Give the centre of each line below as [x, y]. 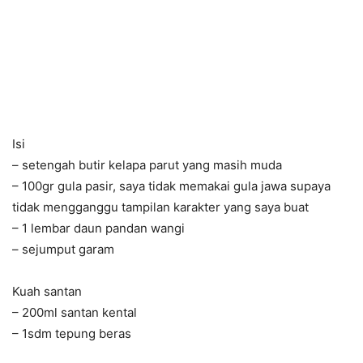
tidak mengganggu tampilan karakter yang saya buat [160, 207]
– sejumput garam [63, 250]
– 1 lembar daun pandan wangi [98, 228]
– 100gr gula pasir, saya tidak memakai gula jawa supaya [171, 186]
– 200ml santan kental [75, 313]
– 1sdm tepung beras [72, 334]
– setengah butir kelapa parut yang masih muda [147, 165]
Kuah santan [47, 292]
